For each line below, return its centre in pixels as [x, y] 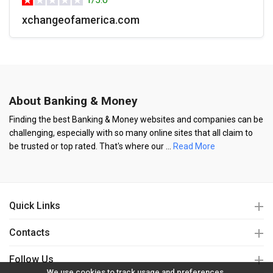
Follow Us [31, 260]
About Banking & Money [73, 101]
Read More [194, 147]
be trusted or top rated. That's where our [87, 147]
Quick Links [35, 206]
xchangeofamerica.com [81, 20]
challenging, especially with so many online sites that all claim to [131, 133]
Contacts [30, 233]
